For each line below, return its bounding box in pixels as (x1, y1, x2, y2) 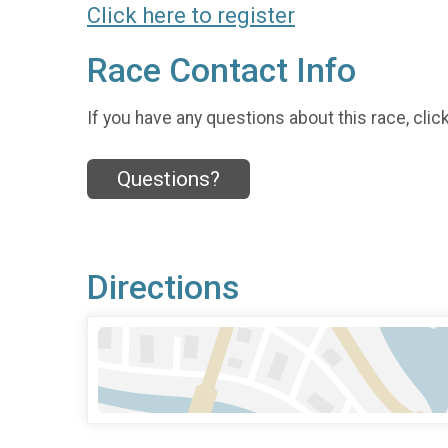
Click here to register (87, 2, 295, 28)
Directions (87, 267, 239, 307)
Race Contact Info (87, 50, 356, 90)
